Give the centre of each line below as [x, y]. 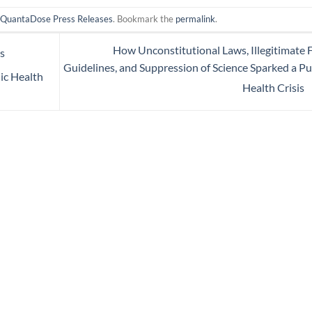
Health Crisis [274, 88]
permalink [196, 19]
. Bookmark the [145, 19]
